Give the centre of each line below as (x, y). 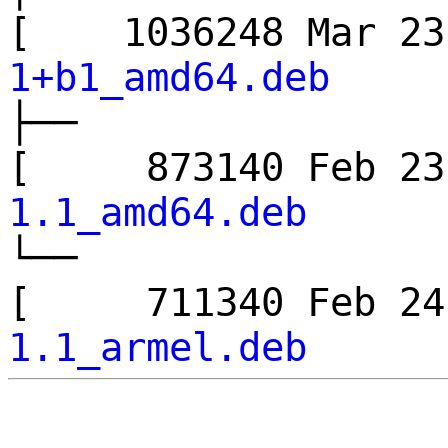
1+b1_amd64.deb (169, 77)
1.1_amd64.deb (157, 212)
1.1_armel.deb (157, 347)
